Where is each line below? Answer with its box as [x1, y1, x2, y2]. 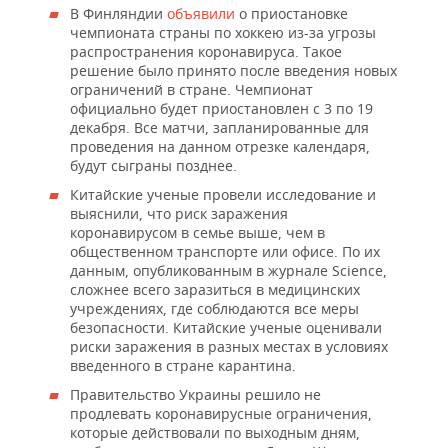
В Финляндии [70, 4, 167, 23]
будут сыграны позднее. [70, 156, 237, 175]
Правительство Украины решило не [70, 385, 321, 404]
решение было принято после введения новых [70, 61, 397, 80]
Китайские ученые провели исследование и [70, 185, 376, 204]
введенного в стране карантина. [70, 356, 296, 375]
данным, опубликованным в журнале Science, [70, 261, 387, 280]
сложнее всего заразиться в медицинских [70, 280, 360, 299]
